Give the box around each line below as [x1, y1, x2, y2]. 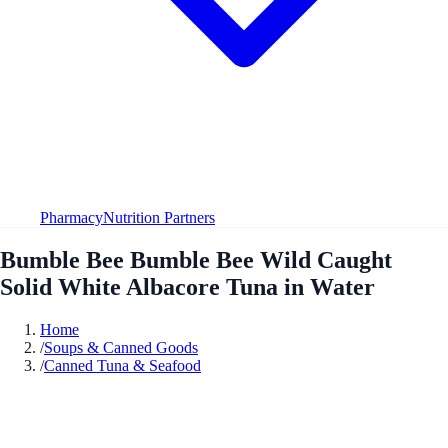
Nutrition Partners [103, 208, 215, 226]
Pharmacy [40, 208, 103, 226]
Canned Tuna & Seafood [44, 356, 201, 374]
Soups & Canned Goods [44, 338, 198, 356]
